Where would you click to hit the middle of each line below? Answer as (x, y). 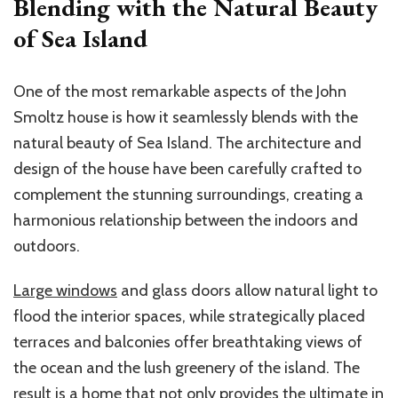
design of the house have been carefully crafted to (187, 169)
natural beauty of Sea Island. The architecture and (187, 143)
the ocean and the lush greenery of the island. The (187, 368)
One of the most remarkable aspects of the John (180, 92)
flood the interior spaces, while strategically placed (189, 317)
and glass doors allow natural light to (247, 291)
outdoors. (47, 247)
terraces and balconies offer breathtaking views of (188, 342)
